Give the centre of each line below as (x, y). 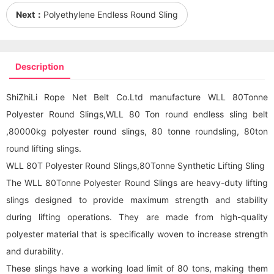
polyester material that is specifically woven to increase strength (137, 234)
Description (40, 66)
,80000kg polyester (50, 131)
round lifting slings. (44, 148)
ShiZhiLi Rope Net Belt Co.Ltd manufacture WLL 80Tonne (137, 97)
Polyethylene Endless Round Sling (111, 14)
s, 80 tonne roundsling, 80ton (204, 131)
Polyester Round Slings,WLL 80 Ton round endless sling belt (137, 114)
